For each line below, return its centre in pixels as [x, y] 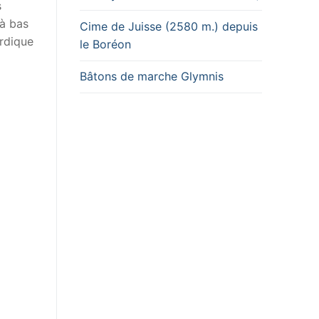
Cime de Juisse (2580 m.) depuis [169, 27]
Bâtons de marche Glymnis [152, 77]
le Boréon [105, 45]
